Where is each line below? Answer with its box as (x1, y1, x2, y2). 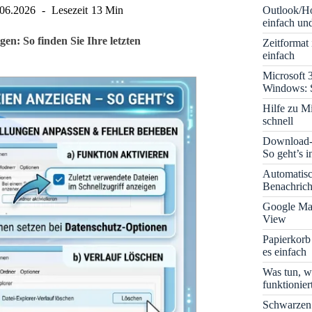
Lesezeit (52, 4, 88, 16)
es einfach (263, 245, 307, 258)
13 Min (91, 4, 123, 16)
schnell (263, 114, 294, 127)
